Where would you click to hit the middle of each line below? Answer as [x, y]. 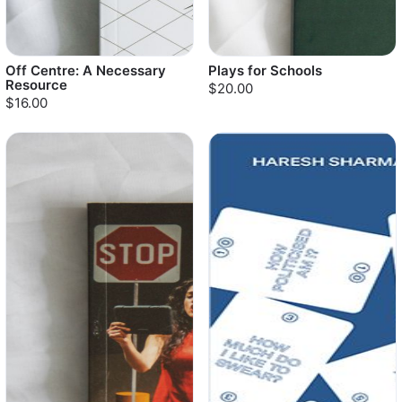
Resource [36, 85]
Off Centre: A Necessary [86, 70]
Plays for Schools [265, 70]
